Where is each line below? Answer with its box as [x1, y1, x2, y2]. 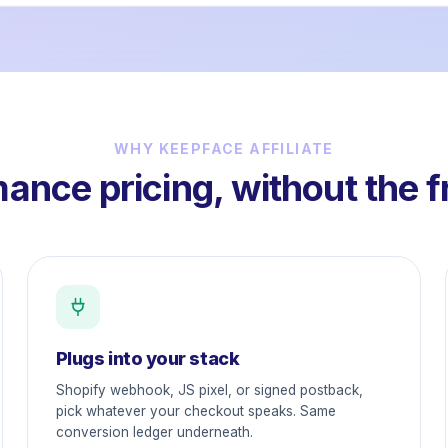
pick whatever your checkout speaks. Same [55, 403, 336, 419]
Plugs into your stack [55, 348, 240, 369]
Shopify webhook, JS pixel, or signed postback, [55, 382, 363, 398]
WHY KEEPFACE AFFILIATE [114, 140, 334, 157]
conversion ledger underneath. [55, 424, 253, 440]
